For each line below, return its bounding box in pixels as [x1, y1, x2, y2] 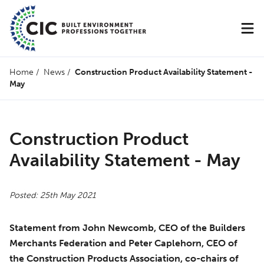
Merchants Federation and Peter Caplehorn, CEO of [9, 237, 237, 249]
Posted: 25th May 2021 [9, 190, 96, 200]
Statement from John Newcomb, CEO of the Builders [9, 222, 245, 233]
